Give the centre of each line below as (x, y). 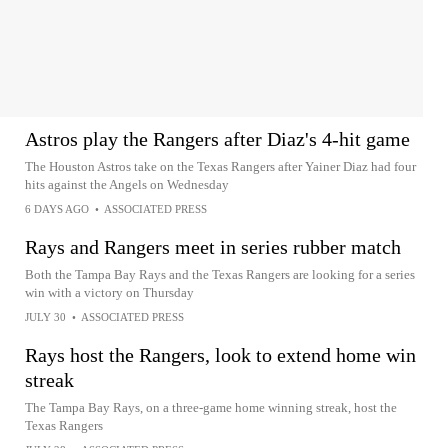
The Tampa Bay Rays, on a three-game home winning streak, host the (211, 407)
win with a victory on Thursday (109, 292)
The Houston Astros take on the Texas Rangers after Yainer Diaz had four (220, 166)
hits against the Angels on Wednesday (127, 184)
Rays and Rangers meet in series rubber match (213, 247)
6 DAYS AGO (57, 209)
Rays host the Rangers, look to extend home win (220, 355)
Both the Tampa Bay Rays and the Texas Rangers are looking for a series (220, 274)
